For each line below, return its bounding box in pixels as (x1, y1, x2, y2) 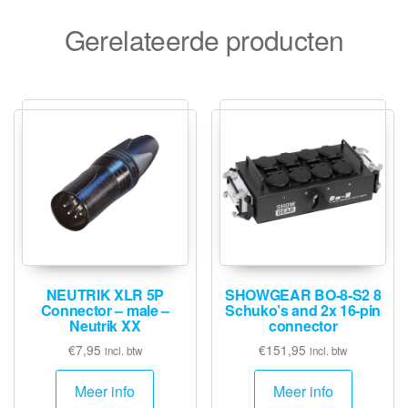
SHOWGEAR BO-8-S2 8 (225, 283, 382, 305)
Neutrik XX (69, 314, 141, 336)
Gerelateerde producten (64, 19, 344, 59)
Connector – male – (40, 299, 169, 321)
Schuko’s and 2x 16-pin (225, 299, 382, 321)
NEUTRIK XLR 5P (46, 283, 165, 305)
